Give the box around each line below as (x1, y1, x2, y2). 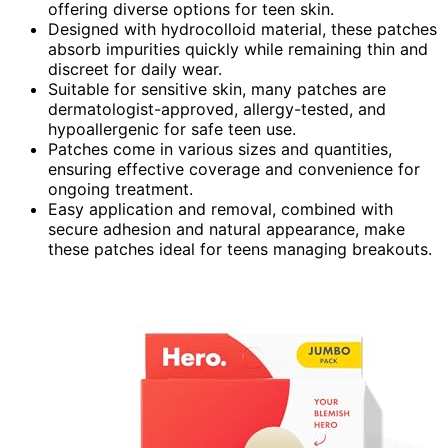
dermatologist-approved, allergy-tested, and (48, 98, 386, 119)
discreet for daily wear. (48, 58, 222, 79)
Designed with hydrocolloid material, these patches (48, 18, 437, 39)
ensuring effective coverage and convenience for (48, 158, 420, 179)
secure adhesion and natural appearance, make (48, 218, 405, 239)
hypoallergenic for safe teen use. (48, 118, 296, 139)
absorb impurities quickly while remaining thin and (48, 38, 428, 59)
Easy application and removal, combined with (48, 198, 393, 219)
